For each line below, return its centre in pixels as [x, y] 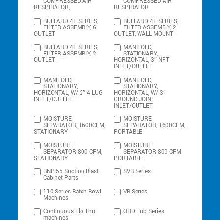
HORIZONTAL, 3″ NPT [142, 60]
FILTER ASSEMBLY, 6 [70, 27]
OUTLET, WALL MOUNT [144, 34]
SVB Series [137, 172]
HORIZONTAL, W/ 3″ [140, 93]
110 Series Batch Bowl [72, 192]
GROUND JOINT [135, 99]
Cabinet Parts [61, 178]
